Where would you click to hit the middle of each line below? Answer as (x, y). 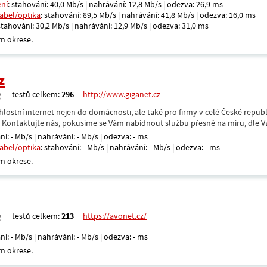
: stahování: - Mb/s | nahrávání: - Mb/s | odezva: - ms (130, 147)
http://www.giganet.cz (122, 94)
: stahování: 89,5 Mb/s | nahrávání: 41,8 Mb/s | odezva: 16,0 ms (148, 15)
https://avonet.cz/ (115, 216)
